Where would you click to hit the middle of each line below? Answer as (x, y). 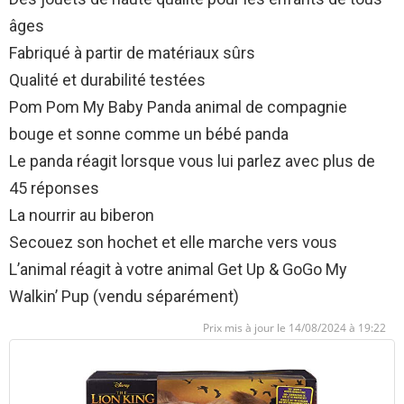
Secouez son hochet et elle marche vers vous (173, 243)
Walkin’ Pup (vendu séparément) (124, 297)
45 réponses (54, 188)
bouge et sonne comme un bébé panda (149, 134)
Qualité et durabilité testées (107, 80)
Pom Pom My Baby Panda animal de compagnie (178, 107)
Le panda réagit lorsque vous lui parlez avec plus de (192, 161)
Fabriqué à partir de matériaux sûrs (132, 53)
